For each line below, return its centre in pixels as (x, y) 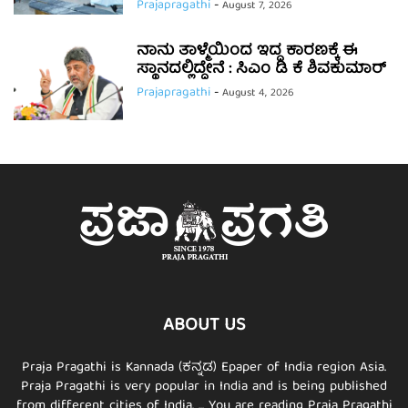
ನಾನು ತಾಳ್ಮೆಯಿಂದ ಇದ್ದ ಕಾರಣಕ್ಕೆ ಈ (247, 52)
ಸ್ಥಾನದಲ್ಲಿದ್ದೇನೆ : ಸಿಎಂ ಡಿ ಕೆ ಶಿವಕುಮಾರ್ (261, 70)
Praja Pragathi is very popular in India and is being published (204, 388)
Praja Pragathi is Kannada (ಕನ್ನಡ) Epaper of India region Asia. (204, 368)
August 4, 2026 (258, 94)
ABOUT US (204, 326)
